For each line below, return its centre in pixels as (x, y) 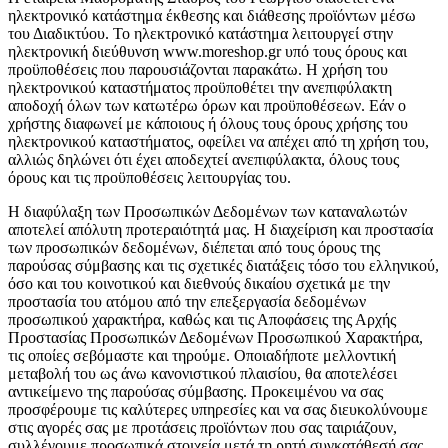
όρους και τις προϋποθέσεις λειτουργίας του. (149, 178)
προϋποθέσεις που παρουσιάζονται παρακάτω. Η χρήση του (198, 70)
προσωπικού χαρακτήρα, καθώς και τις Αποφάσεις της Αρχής (202, 320)
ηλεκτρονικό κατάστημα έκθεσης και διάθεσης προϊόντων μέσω (212, 16)
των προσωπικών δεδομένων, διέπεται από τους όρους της (194, 248)
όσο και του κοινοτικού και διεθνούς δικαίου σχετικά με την (199, 284)
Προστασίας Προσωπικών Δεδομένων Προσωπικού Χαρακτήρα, (215, 338)
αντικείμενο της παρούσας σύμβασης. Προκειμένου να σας (195, 392)
